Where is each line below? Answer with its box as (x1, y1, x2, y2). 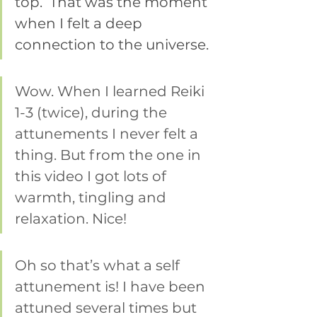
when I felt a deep (15, 15, 146, 33)
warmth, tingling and (15, 189, 170, 207)
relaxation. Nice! (15, 210, 127, 228)
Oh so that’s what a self (15, 257, 183, 275)
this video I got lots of (15, 168, 170, 185)
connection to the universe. (15, 36, 209, 54)
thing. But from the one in (15, 146, 204, 164)
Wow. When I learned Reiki (15, 83, 208, 100)
